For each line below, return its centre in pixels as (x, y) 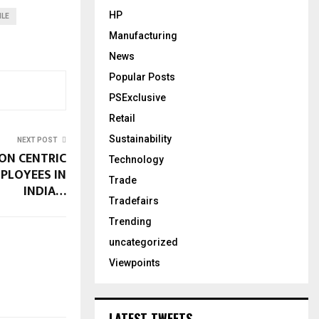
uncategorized (143, 242)
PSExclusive (137, 97)
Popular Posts (142, 77)
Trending (130, 221)
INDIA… (45, 191)
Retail (122, 118)
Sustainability (140, 138)
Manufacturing (143, 35)
